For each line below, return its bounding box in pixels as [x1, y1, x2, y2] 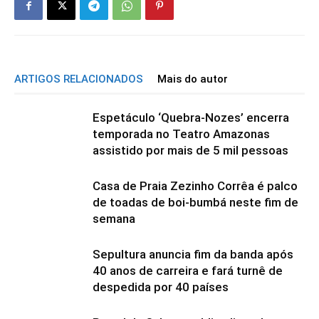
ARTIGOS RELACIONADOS [14, 73, 143, 85]
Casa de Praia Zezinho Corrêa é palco [93, 179, 298, 193]
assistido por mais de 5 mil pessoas [93, 143, 288, 157]
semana [93, 211, 135, 226]
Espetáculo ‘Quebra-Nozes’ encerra [93, 110, 289, 125]
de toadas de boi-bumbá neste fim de [93, 195, 298, 209]
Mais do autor [157, 73, 228, 85]
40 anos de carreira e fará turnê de [93, 263, 283, 278]
